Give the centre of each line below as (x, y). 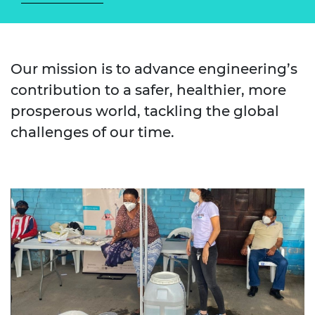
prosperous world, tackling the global (145, 111)
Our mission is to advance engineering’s (154, 69)
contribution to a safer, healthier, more (148, 90)
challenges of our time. (92, 132)
